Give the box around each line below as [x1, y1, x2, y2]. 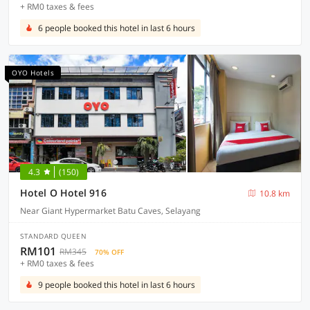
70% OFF [95, 247, 124, 257]
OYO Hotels [12, 68, 54, 77]
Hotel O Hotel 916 [20, 186, 107, 199]
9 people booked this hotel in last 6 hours [38, 279, 195, 291]
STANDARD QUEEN [20, 231, 86, 241]
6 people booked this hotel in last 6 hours [38, 22, 195, 34]
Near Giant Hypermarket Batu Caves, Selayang [20, 205, 201, 217]
